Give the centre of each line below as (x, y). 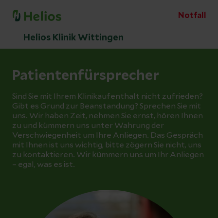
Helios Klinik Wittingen (73, 38)
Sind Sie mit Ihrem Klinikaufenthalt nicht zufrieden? (108, 96)
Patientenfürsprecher (86, 76)
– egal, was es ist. (44, 164)
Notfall (192, 16)
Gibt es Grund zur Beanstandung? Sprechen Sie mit (107, 106)
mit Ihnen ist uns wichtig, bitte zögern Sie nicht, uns (107, 145)
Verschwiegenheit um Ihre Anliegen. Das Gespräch (108, 135)
